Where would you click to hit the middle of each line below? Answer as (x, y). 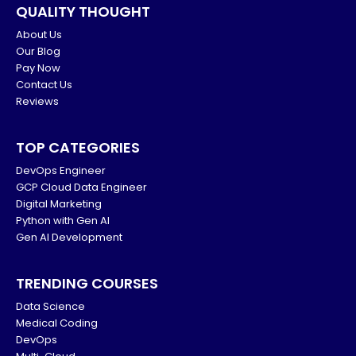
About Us (39, 35)
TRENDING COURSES (87, 283)
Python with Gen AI (63, 221)
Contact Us (44, 85)
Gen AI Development (69, 237)
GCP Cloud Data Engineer (81, 187)
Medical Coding (57, 323)
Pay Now (38, 68)
